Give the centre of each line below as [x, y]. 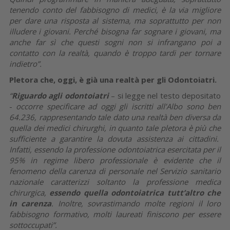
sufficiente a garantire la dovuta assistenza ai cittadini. [115, 138]
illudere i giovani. [40, 31]
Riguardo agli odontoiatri [60, 95]
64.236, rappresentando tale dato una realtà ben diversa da [115, 117]
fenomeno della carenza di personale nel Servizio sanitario [115, 171]
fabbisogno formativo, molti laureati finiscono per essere [115, 214]
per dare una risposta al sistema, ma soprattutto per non [115, 20]
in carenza [31, 203]
